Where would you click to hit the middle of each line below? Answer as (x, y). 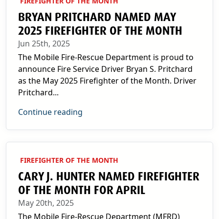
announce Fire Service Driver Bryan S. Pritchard (105, 69)
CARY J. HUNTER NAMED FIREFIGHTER (109, 176)
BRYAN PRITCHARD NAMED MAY (97, 17)
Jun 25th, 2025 (44, 44)
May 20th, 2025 (46, 203)
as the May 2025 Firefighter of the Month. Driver (107, 81)
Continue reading (50, 112)
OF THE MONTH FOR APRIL (82, 190)
